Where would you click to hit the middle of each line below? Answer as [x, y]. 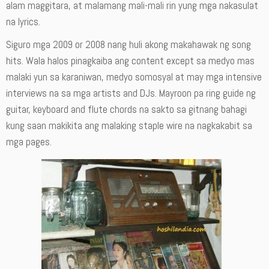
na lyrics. [23, 22]
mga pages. [29, 142]
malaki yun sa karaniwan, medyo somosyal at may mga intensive [134, 77]
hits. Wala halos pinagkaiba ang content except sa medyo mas [130, 61]
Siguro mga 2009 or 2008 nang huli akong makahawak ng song [128, 44]
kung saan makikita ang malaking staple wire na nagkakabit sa [129, 125]
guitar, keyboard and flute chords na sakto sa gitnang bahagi [126, 109]
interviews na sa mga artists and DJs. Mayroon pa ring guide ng [131, 93]
